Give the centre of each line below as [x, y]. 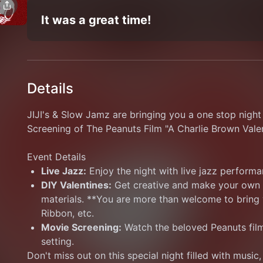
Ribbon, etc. [68, 213]
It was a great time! [96, 20]
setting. [58, 241]
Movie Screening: [82, 227]
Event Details [57, 157]
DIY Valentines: [77, 185]
